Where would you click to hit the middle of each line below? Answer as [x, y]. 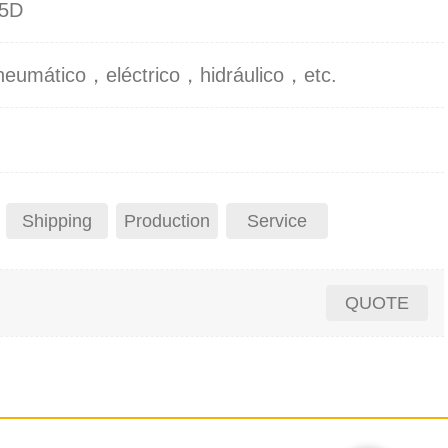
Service [277, 221]
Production [167, 221]
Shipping [57, 221]
